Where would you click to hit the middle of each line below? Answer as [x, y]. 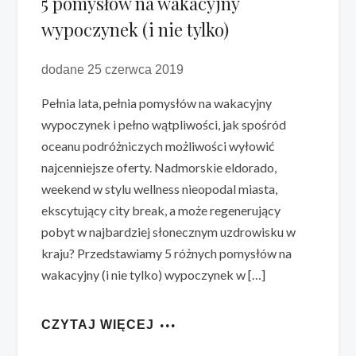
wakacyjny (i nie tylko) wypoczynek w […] [154, 275]
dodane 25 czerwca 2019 [113, 70]
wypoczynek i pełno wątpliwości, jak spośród [164, 125]
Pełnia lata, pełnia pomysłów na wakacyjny [157, 103]
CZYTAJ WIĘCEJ [98, 325]
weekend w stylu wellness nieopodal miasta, [160, 189]
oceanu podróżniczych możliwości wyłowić [158, 146]
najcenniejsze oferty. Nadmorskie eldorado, [159, 168]
